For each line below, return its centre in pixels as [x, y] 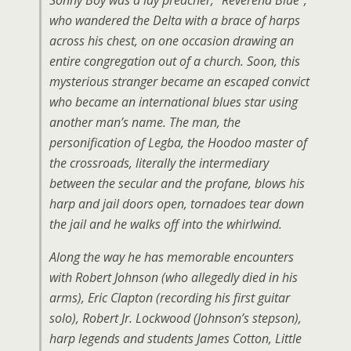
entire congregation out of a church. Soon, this [175, 61]
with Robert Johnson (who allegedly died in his [174, 277]
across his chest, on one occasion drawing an [172, 41]
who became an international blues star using [174, 102]
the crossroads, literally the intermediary [159, 163]
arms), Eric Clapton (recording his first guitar [170, 298]
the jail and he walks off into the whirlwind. [166, 224]
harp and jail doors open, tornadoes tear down [177, 204]
